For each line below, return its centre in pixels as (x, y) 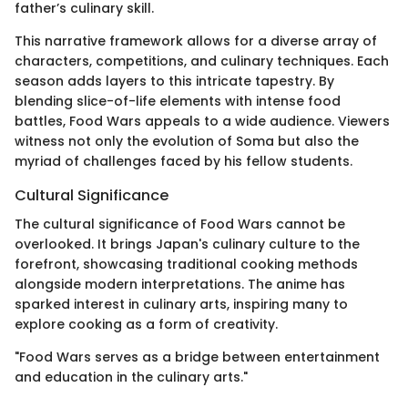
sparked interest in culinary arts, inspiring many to (181, 305)
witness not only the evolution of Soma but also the (187, 141)
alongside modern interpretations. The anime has (180, 285)
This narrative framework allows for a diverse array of (196, 41)
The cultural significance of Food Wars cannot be (180, 224)
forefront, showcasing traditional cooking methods (186, 265)
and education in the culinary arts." (131, 377)
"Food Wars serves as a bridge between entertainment (197, 357)
